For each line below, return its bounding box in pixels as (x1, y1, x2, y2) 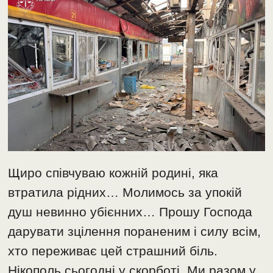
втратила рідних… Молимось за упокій (8, 185, 243, 200)
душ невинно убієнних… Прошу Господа (8, 205, 253, 219)
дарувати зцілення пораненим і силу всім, (8, 224, 261, 239)
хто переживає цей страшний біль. (8, 244, 218, 258)
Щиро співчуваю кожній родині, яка (8, 166, 219, 180)
